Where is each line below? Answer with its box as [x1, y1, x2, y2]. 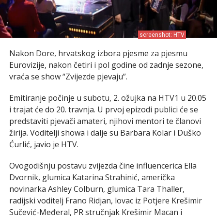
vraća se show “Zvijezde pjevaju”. [9, 71, 127, 82]
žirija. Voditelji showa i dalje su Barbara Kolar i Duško [9, 127, 201, 138]
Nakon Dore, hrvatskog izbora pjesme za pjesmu [9, 47, 187, 59]
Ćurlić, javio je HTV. [9, 139, 78, 150]
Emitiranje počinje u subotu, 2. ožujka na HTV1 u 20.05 [9, 92, 206, 103]
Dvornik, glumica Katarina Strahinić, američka [9, 171, 175, 183]
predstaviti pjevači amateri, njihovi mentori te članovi [9, 115, 201, 126]
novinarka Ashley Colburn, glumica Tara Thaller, [9, 183, 185, 194]
